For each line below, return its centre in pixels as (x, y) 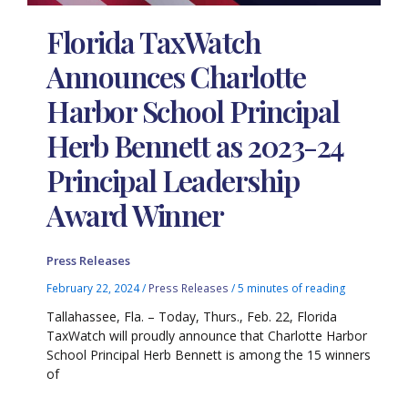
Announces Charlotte (176, 76)
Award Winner (135, 215)
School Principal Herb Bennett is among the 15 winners (209, 354)
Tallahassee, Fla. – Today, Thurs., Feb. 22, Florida (192, 316)
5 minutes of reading (292, 287)
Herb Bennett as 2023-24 (195, 146)
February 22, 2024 (95, 287)
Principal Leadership (173, 180)
